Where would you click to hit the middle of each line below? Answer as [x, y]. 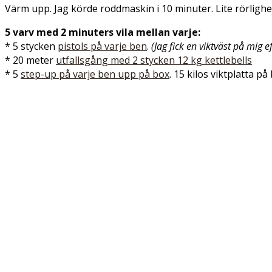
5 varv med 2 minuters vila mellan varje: [103, 32]
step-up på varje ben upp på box [95, 74]
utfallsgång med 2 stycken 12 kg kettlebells [154, 60]
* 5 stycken [31, 46]
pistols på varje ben [102, 46]
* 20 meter [30, 60]
